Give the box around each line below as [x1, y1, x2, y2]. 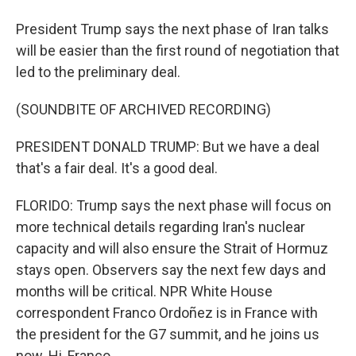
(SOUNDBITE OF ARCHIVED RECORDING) [16, 101, 271, 118]
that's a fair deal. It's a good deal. [16, 160, 218, 176]
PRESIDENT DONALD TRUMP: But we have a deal [16, 138, 319, 155]
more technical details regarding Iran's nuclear [16, 219, 305, 235]
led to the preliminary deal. [16, 64, 180, 80]
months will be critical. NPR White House [16, 283, 273, 300]
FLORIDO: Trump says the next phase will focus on [16, 197, 331, 214]
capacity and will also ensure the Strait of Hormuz [16, 240, 328, 257]
